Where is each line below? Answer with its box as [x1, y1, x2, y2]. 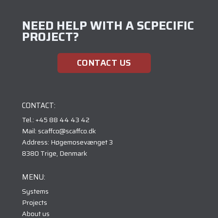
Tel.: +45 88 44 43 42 [21, 114, 90, 125]
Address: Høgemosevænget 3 [21, 136, 113, 147]
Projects [21, 197, 47, 208]
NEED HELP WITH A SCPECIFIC [21, 16, 194, 35]
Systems [21, 185, 49, 197]
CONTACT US [76, 56, 131, 70]
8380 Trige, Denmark [21, 147, 87, 159]
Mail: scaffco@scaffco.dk [21, 125, 96, 136]
